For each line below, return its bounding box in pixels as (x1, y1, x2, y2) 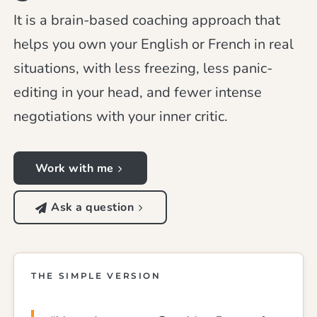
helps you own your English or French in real (13, 35, 294, 54)
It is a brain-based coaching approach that (13, 11, 281, 30)
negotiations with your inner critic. (13, 107, 229, 127)
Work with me (35, 160, 114, 176)
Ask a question (51, 199, 134, 215)
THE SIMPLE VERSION (31, 270, 161, 281)
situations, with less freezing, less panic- (13, 59, 273, 79)
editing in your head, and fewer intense (13, 83, 263, 103)
